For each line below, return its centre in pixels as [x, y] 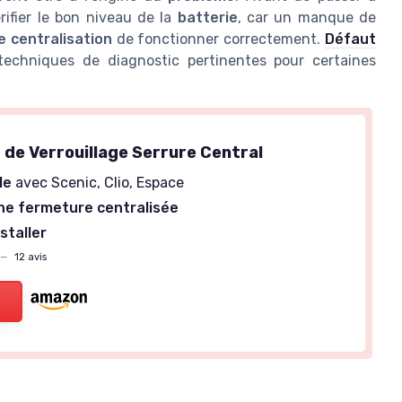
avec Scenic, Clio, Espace [98, 183]
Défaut [351, 39]
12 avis [30, 257]
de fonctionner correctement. [218, 39]
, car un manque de [307, 18]
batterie [207, 18]
